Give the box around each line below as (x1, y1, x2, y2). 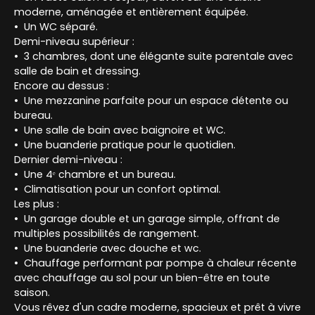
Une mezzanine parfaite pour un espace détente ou (24, 94, 289, 108)
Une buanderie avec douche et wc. (24, 241, 202, 256)
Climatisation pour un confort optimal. (24, 182, 221, 197)
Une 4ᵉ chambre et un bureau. (24, 167, 176, 182)
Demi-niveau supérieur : (14, 34, 134, 49)
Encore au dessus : (14, 79, 109, 94)
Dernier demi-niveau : (14, 153, 122, 167)
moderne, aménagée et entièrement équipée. (14, 5, 248, 20)
